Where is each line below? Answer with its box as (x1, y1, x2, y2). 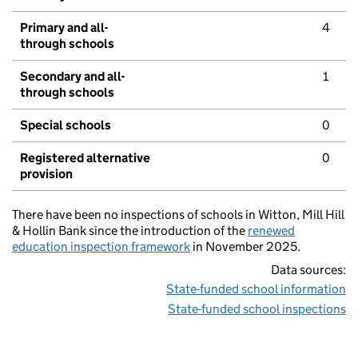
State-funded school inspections (168, 301, 346, 317)
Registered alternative (20, 150, 150, 166)
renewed (248, 223, 295, 239)
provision (20, 166, 73, 182)
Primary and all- (20, 20, 108, 36)
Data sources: (271, 262, 346, 278)
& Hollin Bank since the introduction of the (12, 223, 248, 239)
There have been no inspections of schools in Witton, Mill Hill (12, 207, 344, 223)
